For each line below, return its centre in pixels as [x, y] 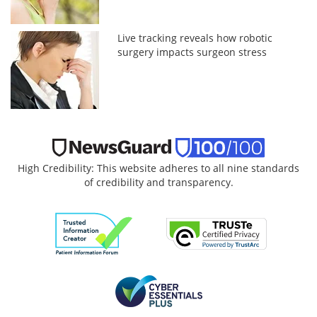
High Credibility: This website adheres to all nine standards [158, 168]
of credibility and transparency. [158, 182]
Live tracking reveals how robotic [195, 38]
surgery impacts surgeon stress [192, 52]
